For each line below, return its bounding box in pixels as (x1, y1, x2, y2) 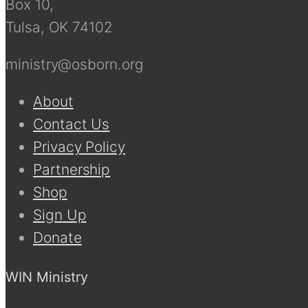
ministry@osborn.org (5, 55, 144, 73)
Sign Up (33, 206, 87, 223)
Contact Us (33, 115, 110, 133)
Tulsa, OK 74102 (5, 18, 113, 36)
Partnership (33, 160, 111, 178)
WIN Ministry (5, 269, 88, 286)
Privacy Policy (33, 137, 126, 155)
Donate (33, 228, 82, 246)
